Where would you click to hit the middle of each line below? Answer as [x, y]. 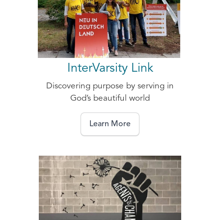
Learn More [110, 124]
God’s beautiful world [110, 99]
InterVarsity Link [110, 69]
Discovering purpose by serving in [110, 86]
